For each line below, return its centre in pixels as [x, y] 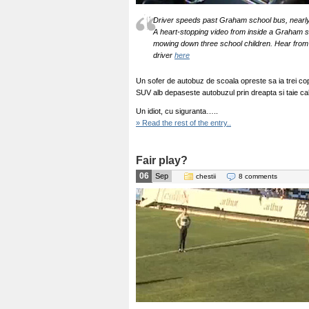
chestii [206, 176]
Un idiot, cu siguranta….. [177, 111]
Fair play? [162, 160]
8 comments [258, 176]
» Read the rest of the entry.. [183, 123]
